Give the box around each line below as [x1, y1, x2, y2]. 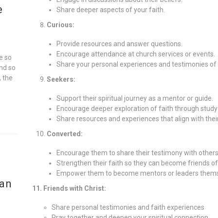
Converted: [46, 129, 83, 138]
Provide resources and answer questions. [56, 39, 182, 48]
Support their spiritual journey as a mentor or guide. [56, 94, 213, 102]
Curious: [46, 20, 74, 29]
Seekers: [46, 75, 75, 83]
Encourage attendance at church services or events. [56, 50, 215, 58]
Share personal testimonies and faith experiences [51, 203, 204, 211]
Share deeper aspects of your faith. [56, 5, 165, 14]
